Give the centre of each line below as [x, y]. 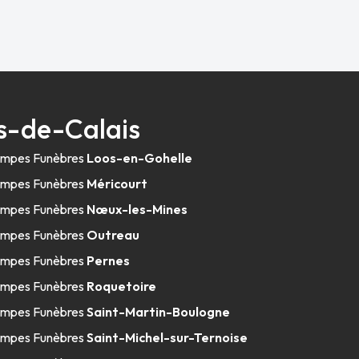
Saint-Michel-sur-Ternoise [167, 337]
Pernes [109, 260]
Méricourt [117, 184]
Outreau [113, 235]
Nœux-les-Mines [137, 209]
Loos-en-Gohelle [140, 158]
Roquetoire [122, 286]
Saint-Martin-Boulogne [159, 312]
